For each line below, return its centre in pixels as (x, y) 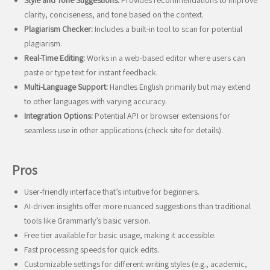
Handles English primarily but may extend (179, 87)
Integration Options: (58, 116)
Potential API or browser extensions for (162, 116)
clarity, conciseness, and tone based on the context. (114, 14)
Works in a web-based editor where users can (165, 58)
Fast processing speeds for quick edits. (92, 250)
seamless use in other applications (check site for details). (124, 130)
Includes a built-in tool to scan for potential (168, 29)
